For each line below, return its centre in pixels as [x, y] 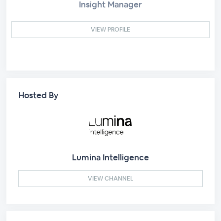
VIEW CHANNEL [110, 178]
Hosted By [38, 95]
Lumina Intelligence [110, 157]
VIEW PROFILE [110, 29]
